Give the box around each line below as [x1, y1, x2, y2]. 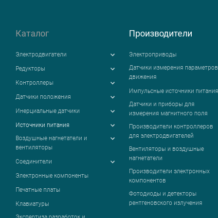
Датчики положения [16, 93, 71, 101]
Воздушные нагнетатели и [16, 135, 87, 142]
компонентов [128, 177, 166, 184]
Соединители [16, 158, 52, 165]
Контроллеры [16, 79, 54, 87]
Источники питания [16, 122, 70, 129]
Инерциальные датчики [16, 108, 80, 115]
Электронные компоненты [16, 172, 89, 180]
